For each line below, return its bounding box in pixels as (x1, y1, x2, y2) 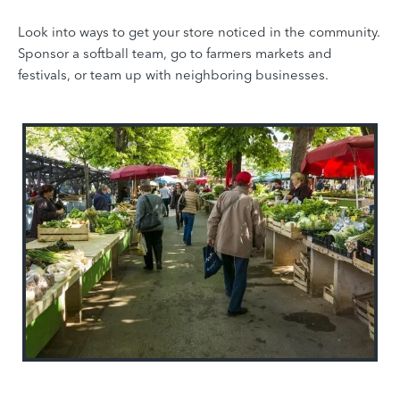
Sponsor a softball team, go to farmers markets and (18, 44, 332, 62)
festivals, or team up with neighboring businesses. (18, 65, 329, 83)
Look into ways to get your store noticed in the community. (18, 22, 380, 40)
